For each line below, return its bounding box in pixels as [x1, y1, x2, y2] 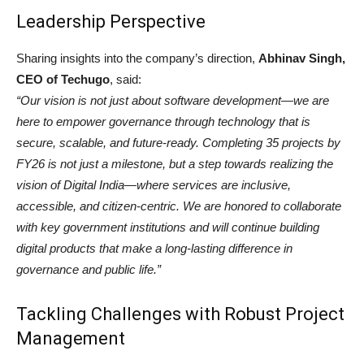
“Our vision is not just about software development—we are [16, 93, 329, 108]
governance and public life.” [16, 262, 161, 277]
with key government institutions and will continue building [16, 220, 319, 235]
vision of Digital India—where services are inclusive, [16, 178, 291, 193]
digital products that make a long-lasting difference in [16, 241, 292, 256]
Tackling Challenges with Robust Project [16, 304, 344, 325]
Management [16, 328, 125, 349]
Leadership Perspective [16, 11, 206, 32]
